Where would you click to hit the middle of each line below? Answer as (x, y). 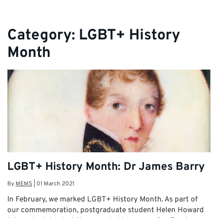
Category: (43, 36)
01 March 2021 (55, 184)
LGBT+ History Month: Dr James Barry (106, 167)
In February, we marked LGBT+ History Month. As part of (102, 200)
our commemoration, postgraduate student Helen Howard (106, 210)
